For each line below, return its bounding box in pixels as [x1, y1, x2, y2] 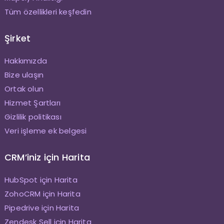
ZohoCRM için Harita [4, 188, 80, 199]
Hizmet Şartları [4, 97, 60, 108]
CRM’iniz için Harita [4, 151, 90, 164]
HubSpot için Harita [4, 174, 77, 185]
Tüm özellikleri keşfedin [4, 6, 91, 17]
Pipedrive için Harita [4, 202, 79, 213]
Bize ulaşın [4, 69, 44, 80]
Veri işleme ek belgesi [4, 125, 87, 136]
